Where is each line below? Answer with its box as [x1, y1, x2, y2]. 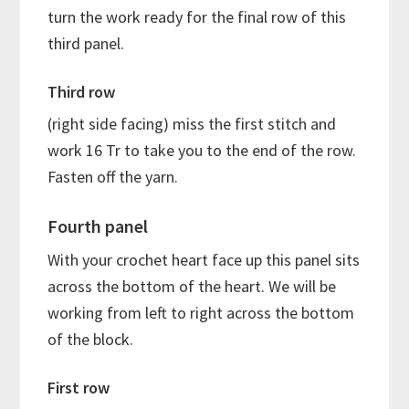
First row [47, 376, 110, 398]
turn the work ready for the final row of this [47, 5, 347, 27]
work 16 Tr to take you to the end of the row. [47, 139, 357, 161]
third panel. [47, 32, 125, 54]
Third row [47, 80, 116, 102]
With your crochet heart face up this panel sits [47, 248, 361, 270]
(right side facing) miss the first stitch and [47, 112, 337, 134]
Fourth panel [47, 214, 149, 237]
